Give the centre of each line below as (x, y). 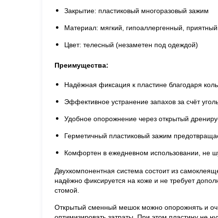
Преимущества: (82, 65)
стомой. (67, 190)
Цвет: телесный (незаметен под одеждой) (131, 45)
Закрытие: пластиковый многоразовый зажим (136, 10)
